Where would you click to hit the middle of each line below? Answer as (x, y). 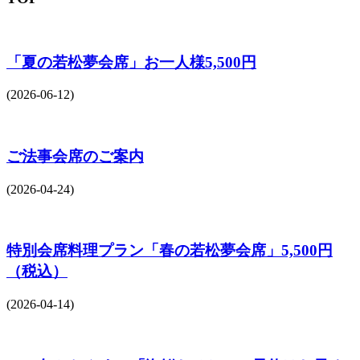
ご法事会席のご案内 (75, 156)
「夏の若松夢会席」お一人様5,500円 (131, 62)
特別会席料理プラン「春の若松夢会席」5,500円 (170, 251)
